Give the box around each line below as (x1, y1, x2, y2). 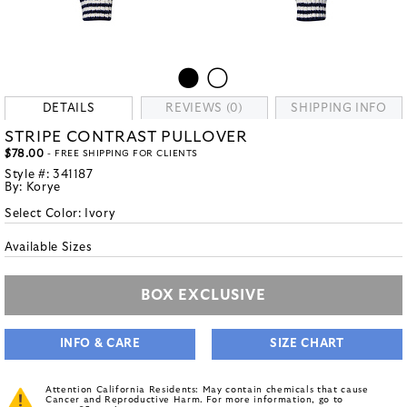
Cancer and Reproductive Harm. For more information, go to (45, 395, 344, 404)
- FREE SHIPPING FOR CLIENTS (44, 149, 198, 158)
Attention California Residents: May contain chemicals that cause (45, 385, 369, 394)
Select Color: (5, 208, 85, 220)
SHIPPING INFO (291, 103, 387, 114)
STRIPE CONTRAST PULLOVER (5, 129, 248, 144)
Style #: (5, 169, 53, 181)
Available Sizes (5, 242, 93, 253)
